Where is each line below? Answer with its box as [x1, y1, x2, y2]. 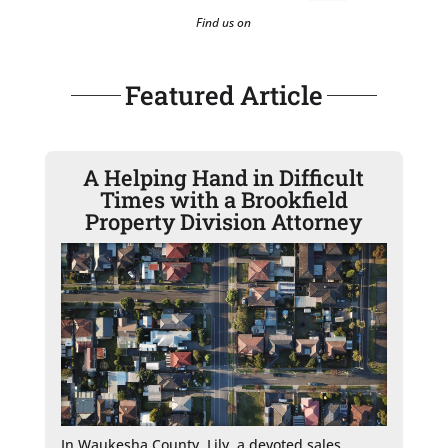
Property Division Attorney [85, 206, 363, 236]
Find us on [196, 13, 252, 31]
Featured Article [124, 77, 323, 112]
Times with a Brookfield [99, 184, 348, 214]
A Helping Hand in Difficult [83, 162, 365, 192]
